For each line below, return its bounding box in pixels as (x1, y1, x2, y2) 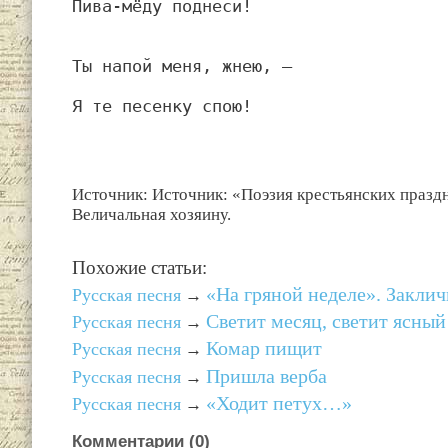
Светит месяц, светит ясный (206, 310, 446, 333)
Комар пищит (206, 337, 322, 360)
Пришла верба (206, 364, 327, 387)
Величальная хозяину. (72, 204, 231, 224)
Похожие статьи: (72, 258, 207, 279)
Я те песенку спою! (72, 95, 252, 116)
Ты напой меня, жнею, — (72, 55, 292, 76)
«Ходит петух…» (206, 392, 352, 415)
